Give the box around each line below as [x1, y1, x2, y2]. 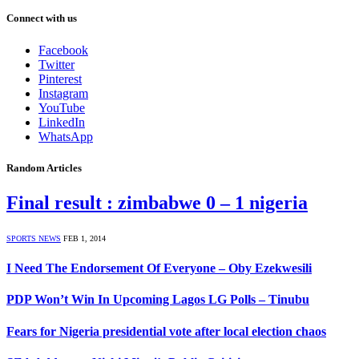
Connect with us [6, 12, 77, 25]
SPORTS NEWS [6, 233, 61, 243]
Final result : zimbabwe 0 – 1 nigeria [6, 192, 308, 213]
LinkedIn [38, 115, 85, 129]
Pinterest [38, 71, 82, 86]
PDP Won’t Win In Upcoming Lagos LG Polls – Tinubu [6, 292, 309, 307]
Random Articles [6, 161, 82, 174]
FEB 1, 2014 [63, 233, 106, 243]
